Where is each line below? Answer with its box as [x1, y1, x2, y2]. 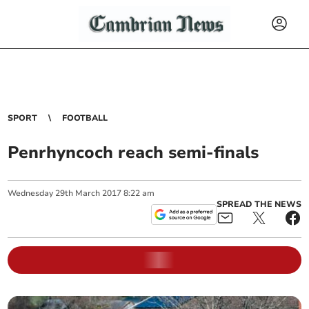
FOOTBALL [62, 112, 108, 123]
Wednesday [8, 188, 54, 199]
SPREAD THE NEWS [216, 199, 301, 210]
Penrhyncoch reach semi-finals [8, 141, 259, 163]
